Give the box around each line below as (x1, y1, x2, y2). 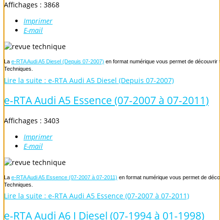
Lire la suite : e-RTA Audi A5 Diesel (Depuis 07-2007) (4, 75, 174, 85)
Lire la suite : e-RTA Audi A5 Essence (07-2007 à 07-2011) (4, 191, 189, 201)
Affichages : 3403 (4, 115, 59, 125)
